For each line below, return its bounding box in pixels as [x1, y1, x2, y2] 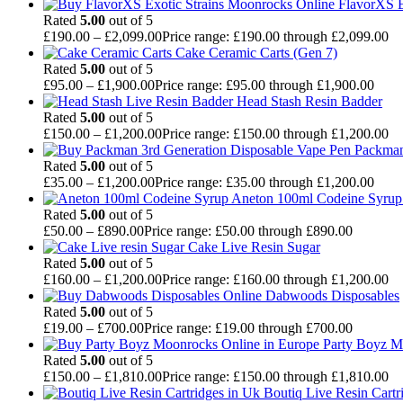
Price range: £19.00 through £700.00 [144, 319, 353, 336]
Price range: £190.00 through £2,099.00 [162, 28, 389, 44]
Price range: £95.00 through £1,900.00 [155, 76, 374, 93]
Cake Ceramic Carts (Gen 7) [175, 44, 337, 60]
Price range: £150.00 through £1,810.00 [162, 368, 389, 384]
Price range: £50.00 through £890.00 [144, 222, 353, 238]
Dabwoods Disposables [265, 287, 399, 303]
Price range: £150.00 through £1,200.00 [162, 125, 389, 141]
